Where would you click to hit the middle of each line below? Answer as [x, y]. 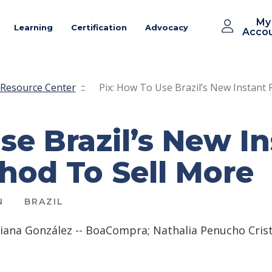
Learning [33, 27]
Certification [99, 27]
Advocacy [167, 27]
